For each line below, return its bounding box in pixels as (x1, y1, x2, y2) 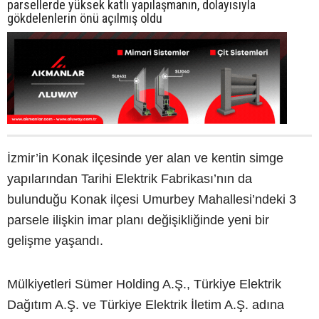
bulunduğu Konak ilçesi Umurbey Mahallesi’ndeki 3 (7, 192, 296, 206)
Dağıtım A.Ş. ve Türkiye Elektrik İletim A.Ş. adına (7, 298, 284, 312)
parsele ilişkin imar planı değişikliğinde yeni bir (7, 213, 269, 227)
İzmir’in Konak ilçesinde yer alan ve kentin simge (7, 151, 283, 165)
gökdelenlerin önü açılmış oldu (7, 10, 162, 26)
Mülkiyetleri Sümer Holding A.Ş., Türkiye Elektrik (7, 277, 281, 291)
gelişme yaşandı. (7, 234, 103, 248)
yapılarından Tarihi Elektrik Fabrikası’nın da (7, 172, 252, 186)
